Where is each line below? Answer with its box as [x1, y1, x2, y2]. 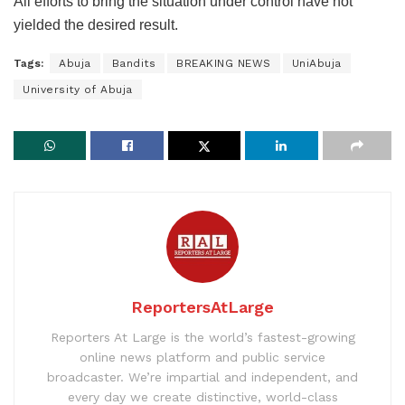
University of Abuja [23, 82, 133, 96]
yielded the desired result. [14, 16, 178, 33]
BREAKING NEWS [176, 56, 271, 70]
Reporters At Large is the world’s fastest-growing [50, 329, 355, 344]
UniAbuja [291, 56, 342, 70]
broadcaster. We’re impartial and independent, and [47, 369, 358, 384]
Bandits [111, 56, 155, 70]
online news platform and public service [80, 349, 325, 364]
